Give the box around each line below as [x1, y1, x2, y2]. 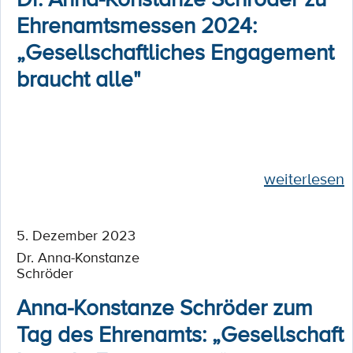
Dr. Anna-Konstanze [17, 247, 139, 266]
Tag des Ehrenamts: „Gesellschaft [17, 318, 344, 348]
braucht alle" [17, 63, 141, 93]
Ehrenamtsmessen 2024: [17, 9, 257, 39]
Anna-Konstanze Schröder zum [17, 292, 313, 321]
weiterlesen [264, 168, 344, 190]
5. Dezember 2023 [17, 225, 136, 244]
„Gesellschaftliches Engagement [17, 36, 334, 66]
